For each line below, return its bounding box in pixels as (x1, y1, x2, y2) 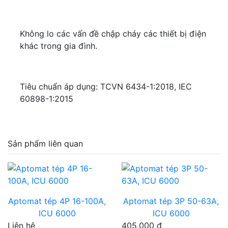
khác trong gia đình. (20, 41, 97, 51)
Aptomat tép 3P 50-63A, (123, 196, 219, 206)
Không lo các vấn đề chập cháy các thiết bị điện (20, 28, 206, 39)
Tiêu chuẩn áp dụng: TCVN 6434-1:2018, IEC (20, 81, 192, 92)
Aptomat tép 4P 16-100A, (8, 196, 106, 206)
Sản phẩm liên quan (8, 138, 83, 149)
